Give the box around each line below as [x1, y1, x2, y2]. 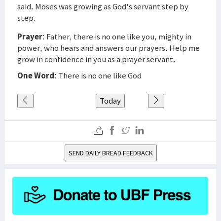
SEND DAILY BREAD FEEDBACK [68, 148, 153, 157]
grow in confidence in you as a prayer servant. [17, 54, 176, 65]
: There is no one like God [54, 70, 142, 81]
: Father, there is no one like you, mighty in [42, 31, 191, 42]
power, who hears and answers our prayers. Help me [17, 42, 200, 53]
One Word [17, 70, 54, 81]
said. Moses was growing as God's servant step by [17, 1, 188, 12]
